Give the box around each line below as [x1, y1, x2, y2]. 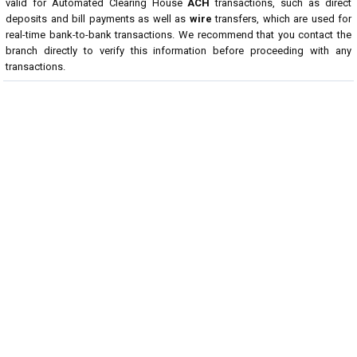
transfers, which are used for [211, 13, 351, 25]
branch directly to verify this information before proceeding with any [6, 45, 351, 57]
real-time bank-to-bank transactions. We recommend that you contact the [6, 29, 351, 41]
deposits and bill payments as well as [6, 13, 190, 25]
